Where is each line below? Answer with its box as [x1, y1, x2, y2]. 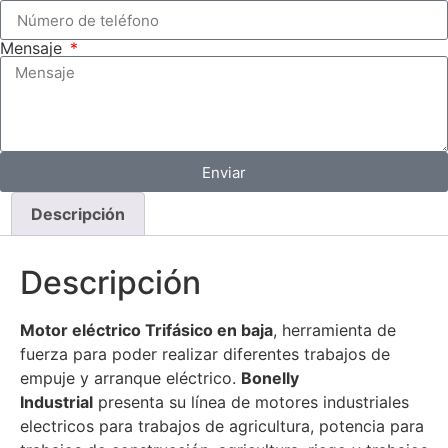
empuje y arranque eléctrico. [20, 367, 241, 388]
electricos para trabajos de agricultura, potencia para [20, 415, 424, 436]
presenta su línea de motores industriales [93, 391, 409, 412]
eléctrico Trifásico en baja [72, 319, 273, 340]
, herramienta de [273, 319, 396, 340]
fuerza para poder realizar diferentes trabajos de [20, 343, 390, 364]
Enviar [202, 162, 246, 182]
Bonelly [241, 367, 299, 388]
